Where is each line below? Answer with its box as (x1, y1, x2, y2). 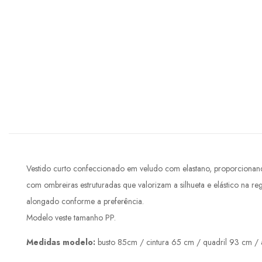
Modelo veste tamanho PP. (26, 212, 116, 224)
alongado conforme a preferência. (26, 195, 144, 208)
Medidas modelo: (26, 236, 98, 249)
